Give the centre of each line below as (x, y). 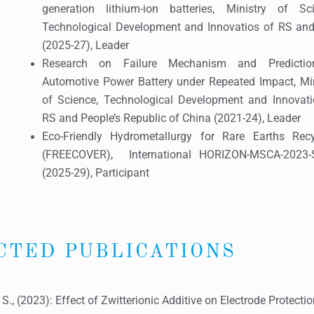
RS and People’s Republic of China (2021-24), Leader (171, 118)
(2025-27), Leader (85, 46)
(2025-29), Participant (95, 173)
